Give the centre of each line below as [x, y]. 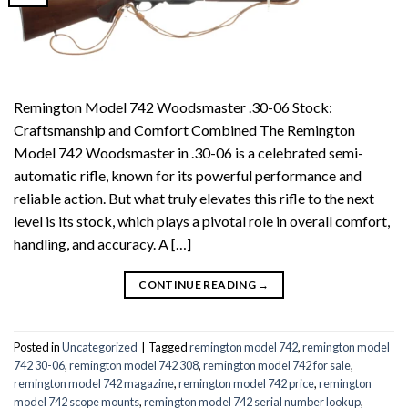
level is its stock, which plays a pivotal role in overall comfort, [202, 220]
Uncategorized [100, 347]
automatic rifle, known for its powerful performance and [188, 175]
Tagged [169, 347]
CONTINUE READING [199, 284]
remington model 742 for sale [277, 366]
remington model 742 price [246, 384]
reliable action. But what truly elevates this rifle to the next [194, 198]
